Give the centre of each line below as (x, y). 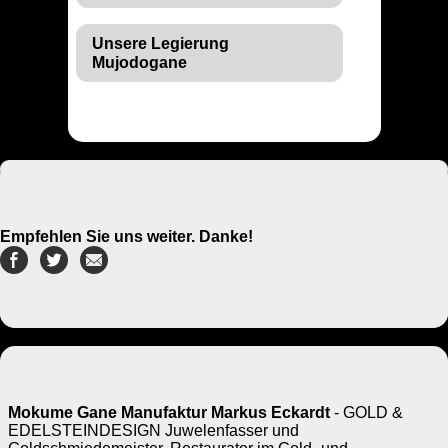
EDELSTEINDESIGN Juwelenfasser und (153, 430)
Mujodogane (139, 63)
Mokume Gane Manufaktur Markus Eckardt (169, 412)
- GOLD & (366, 412)
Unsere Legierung (160, 44)
